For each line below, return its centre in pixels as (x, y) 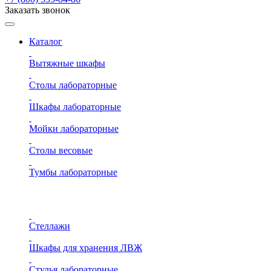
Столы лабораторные (73, 85)
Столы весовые (61, 150)
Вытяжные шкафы (67, 63)
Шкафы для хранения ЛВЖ (86, 248)
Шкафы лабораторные (75, 107)
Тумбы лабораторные (73, 172)
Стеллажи (50, 226)
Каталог (46, 41)
